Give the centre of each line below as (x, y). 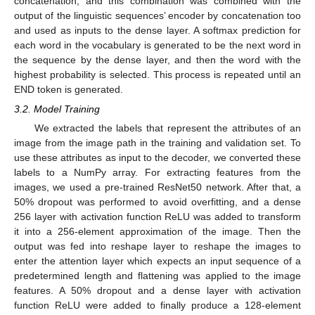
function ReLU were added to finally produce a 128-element (157, 306)
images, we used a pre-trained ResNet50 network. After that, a (157, 187)
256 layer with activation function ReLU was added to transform (157, 217)
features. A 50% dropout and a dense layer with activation (157, 291)
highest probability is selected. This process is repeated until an (157, 74)
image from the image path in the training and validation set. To (157, 143)
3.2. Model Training (57, 109)
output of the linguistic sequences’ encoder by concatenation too (157, 15)
